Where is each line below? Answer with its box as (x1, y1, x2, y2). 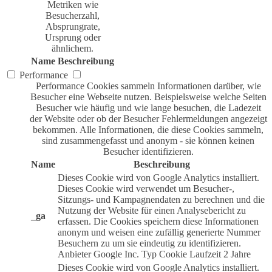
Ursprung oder (44, 32, 101, 43)
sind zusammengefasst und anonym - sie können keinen (42, 135, 254, 146)
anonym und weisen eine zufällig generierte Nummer (58, 227, 260, 238)
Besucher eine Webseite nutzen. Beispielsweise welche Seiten (30, 92, 267, 103)
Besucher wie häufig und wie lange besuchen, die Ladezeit (35, 103, 261, 114)
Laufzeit (189, 249, 221, 260)
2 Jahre (223, 249, 251, 260)
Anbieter (58, 249, 91, 260)
